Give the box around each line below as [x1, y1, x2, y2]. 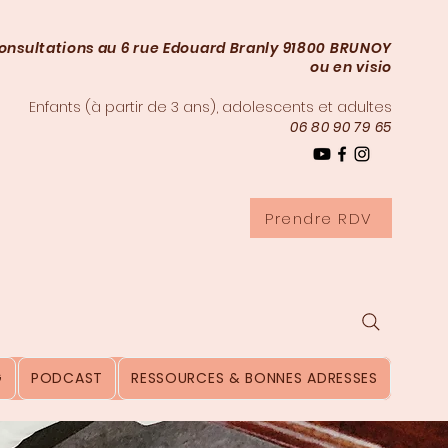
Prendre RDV [265, 207, 373, 229]
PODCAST [31, 368, 103, 388]
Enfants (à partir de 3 [29, 97, 179, 117]
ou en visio [310, 57, 392, 77]
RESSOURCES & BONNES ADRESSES [131, 368, 378, 388]
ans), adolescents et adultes [179, 97, 392, 117]
